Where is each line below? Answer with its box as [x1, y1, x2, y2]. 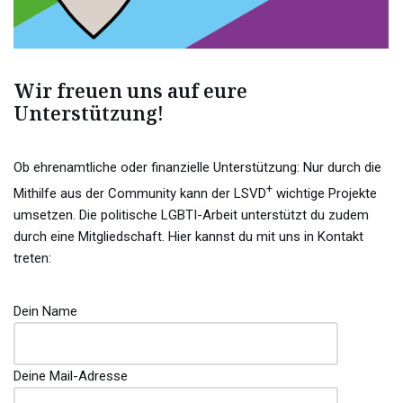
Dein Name [13, 302, 77, 319]
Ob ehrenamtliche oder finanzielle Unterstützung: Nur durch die [13, 158, 381, 175]
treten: [13, 249, 51, 266]
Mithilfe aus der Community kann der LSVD [13, 184, 266, 201]
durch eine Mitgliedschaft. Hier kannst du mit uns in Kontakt [13, 228, 363, 245]
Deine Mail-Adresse [13, 367, 128, 384]
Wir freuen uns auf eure [13, 77, 247, 103]
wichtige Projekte [273, 184, 377, 201]
